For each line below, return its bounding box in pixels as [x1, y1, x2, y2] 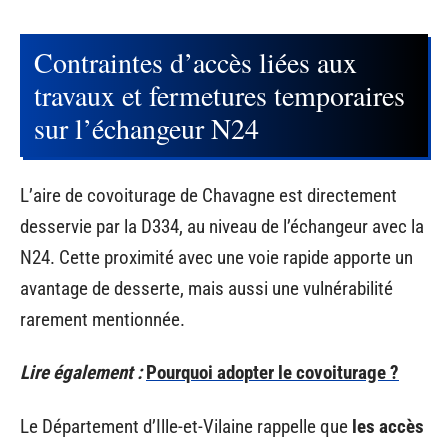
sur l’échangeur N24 [34, 109, 259, 147]
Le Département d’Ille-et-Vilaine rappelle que [20, 414, 352, 438]
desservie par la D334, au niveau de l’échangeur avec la [20, 214, 424, 238]
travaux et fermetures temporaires [34, 76, 405, 114]
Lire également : [20, 361, 142, 384]
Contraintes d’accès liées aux [34, 43, 357, 81]
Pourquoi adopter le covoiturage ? [146, 361, 399, 384]
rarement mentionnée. [20, 307, 185, 331]
